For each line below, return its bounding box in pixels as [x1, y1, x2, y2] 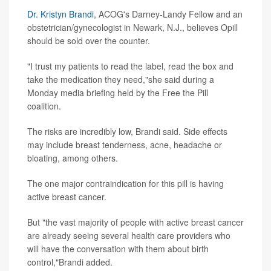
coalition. [27, 100, 61, 113]
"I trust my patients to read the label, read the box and [27, 60, 233, 73]
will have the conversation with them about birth [27, 243, 209, 255]
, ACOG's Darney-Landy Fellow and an [94, 8, 243, 21]
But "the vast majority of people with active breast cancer [27, 216, 244, 229]
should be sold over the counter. [27, 34, 150, 47]
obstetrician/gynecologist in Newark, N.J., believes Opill [27, 21, 238, 34]
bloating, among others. [27, 152, 118, 165]
